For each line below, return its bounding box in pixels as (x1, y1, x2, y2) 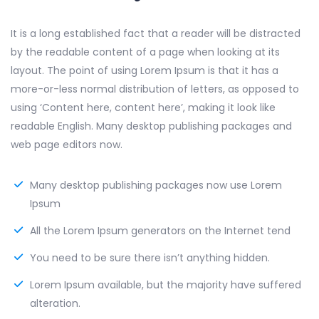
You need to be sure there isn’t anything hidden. (30, 251, 270, 265)
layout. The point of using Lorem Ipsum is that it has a (11, 63, 278, 78)
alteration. (30, 296, 80, 310)
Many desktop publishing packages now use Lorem (30, 178, 282, 192)
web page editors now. (11, 137, 122, 152)
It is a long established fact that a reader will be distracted (11, 26, 300, 41)
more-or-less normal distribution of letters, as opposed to (11, 82, 299, 96)
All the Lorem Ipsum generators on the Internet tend (30, 224, 291, 238)
